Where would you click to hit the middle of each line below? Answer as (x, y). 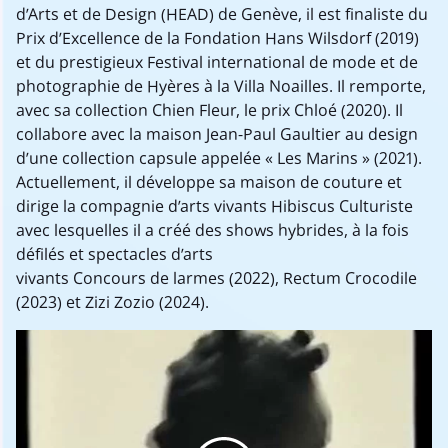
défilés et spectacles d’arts (114, 254)
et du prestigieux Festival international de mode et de (217, 62)
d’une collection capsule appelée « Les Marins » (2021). (219, 158)
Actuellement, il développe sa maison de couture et (209, 182)
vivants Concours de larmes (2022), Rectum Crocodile (216, 278)
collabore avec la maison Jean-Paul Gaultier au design (217, 134)
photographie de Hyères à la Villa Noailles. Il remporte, (221, 86)
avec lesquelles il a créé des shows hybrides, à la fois (212, 230)
